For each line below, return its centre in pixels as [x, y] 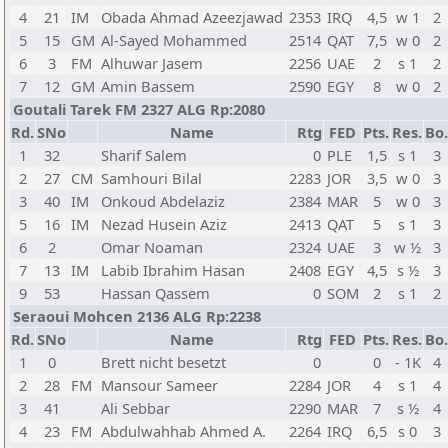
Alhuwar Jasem [152, 63]
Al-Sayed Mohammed [174, 40]
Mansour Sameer [159, 385]
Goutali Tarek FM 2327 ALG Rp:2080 [139, 109]
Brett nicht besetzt [163, 362]
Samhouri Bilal [151, 178]
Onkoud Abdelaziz [163, 201]
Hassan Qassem [155, 293]
